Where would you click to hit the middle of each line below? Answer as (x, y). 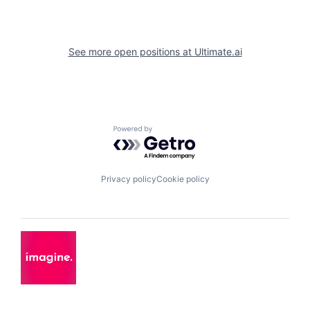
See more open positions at (131, 51)
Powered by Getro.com (174, 133)
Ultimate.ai (218, 51)
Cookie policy (183, 179)
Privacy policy (128, 179)
